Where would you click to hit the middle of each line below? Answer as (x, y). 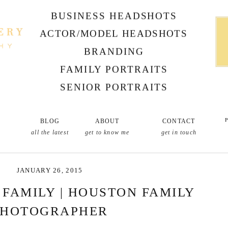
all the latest (50, 132)
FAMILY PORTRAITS (114, 69)
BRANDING (114, 51)
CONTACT (179, 121)
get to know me (107, 132)
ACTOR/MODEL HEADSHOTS (113, 34)
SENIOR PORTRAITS (114, 87)
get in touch (179, 132)
